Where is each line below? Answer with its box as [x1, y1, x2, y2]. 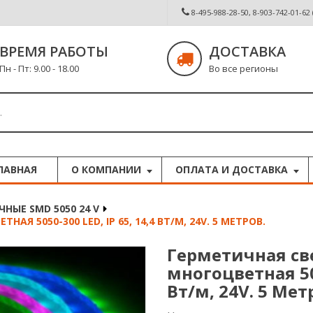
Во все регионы [208, 62, 278, 75]
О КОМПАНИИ [71, 163, 141, 176]
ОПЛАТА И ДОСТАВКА [175, 163, 288, 176]
